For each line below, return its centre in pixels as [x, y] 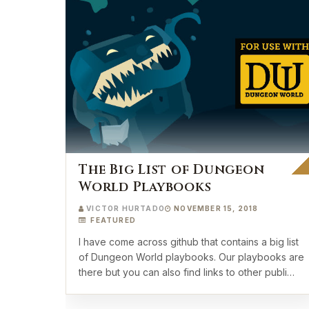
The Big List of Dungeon [172, 170]
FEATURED [112, 220]
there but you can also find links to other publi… [187, 272]
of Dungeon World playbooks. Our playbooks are [191, 257]
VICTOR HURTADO [126, 208]
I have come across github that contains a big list [189, 242]
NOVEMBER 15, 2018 [216, 208]
